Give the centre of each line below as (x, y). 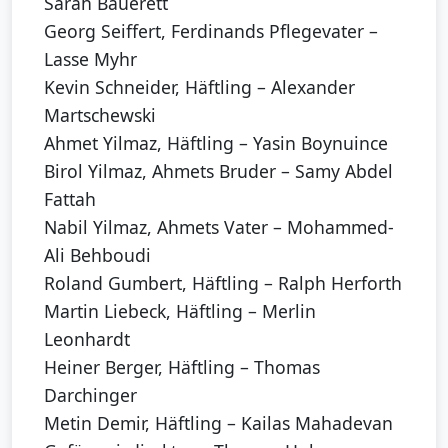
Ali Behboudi (97, 254)
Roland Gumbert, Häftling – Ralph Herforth (223, 282)
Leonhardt (87, 338)
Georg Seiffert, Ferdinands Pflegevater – (211, 30)
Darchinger (90, 394)
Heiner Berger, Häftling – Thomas (182, 366)
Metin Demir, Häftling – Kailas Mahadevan (218, 422)
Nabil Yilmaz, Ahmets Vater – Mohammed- (219, 226)
